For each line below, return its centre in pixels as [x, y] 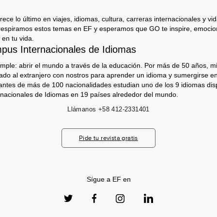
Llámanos [82, 109]
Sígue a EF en [108, 179]
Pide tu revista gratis [108, 138]
